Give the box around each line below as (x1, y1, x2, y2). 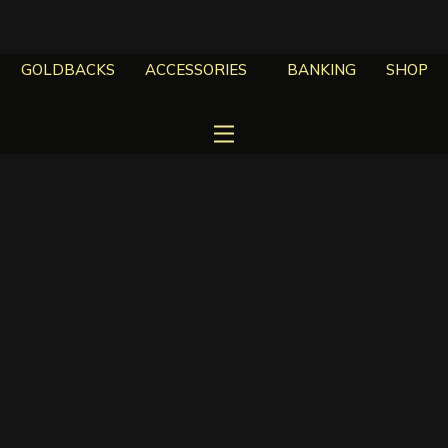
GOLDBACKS (20, 60, 115, 79)
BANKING (286, 60, 356, 79)
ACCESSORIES (144, 60, 247, 79)
